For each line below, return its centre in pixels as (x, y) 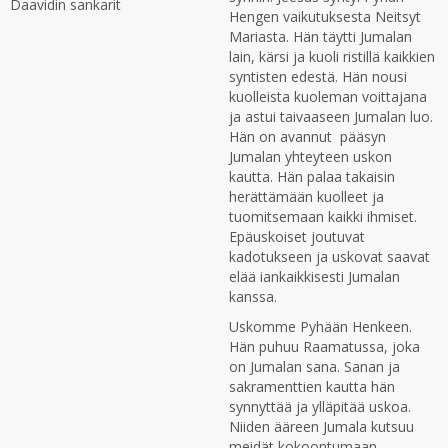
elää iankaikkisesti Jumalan (314, 276)
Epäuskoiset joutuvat (297, 236)
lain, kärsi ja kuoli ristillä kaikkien (332, 56)
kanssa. (253, 296)
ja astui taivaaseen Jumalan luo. (331, 116)
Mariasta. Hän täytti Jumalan (320, 36)
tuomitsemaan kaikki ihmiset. (323, 216)
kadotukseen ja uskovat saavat (329, 256)
